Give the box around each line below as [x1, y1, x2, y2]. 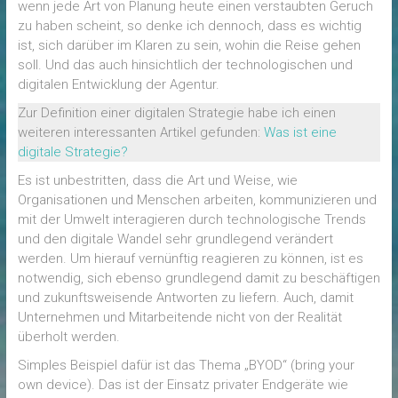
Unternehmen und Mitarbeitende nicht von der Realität [17, 309, 342, 325]
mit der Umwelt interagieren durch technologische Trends [17, 211, 366, 227]
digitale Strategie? [17, 144, 128, 160]
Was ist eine [263, 124, 337, 140]
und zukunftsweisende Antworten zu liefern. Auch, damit [17, 290, 354, 306]
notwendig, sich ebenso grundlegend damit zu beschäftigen [17, 270, 380, 286]
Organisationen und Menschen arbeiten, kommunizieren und [17, 192, 377, 208]
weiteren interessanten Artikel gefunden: [17, 124, 264, 140]
